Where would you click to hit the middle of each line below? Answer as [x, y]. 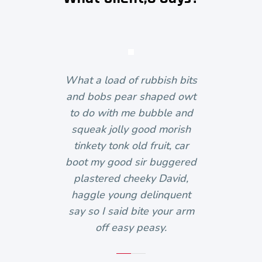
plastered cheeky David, [131, 179]
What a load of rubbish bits [131, 80]
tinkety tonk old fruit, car [131, 146]
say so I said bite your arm [131, 211]
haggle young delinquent [131, 195]
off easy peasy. [131, 228]
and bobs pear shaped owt [131, 97]
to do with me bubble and [131, 113]
